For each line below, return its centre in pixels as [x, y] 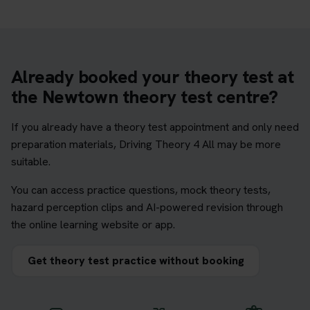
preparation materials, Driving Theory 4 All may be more [146, 144]
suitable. [31, 161]
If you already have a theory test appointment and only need [155, 127]
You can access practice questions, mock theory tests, [141, 190]
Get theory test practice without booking [136, 260]
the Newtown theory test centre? [145, 97]
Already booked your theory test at [153, 76]
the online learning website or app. [93, 224]
